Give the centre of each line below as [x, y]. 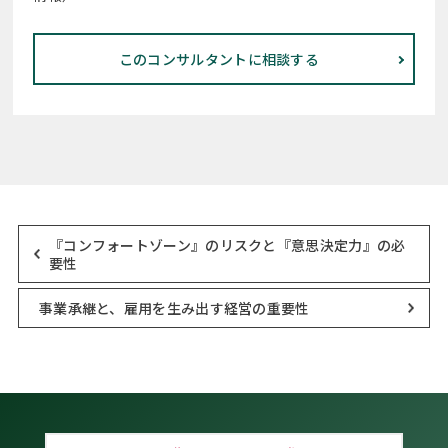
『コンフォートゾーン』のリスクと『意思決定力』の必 [227, 245]
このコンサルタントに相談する [219, 59]
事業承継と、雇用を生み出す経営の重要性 [174, 308]
